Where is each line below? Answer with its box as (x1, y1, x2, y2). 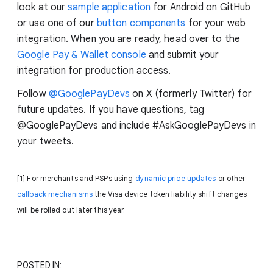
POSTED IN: (17, 260, 62, 271)
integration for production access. (17, 65, 171, 77)
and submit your (146, 49, 219, 62)
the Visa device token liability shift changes (92, 190, 247, 199)
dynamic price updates (135, 174, 216, 183)
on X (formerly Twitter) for (130, 88, 252, 101)
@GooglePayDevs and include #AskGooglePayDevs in (17, 119, 256, 132)
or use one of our (17, 17, 97, 30)
